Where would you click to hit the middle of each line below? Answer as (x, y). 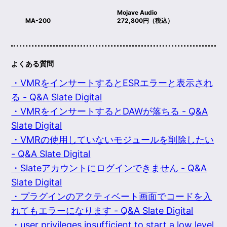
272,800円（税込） (145, 21)
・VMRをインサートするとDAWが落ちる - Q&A (110, 111)
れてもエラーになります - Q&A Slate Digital (102, 211)
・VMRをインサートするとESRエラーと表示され (112, 83)
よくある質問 (33, 64)
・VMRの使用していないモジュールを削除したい (113, 140)
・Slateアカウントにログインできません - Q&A (109, 168)
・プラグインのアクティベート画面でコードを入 (112, 197)
